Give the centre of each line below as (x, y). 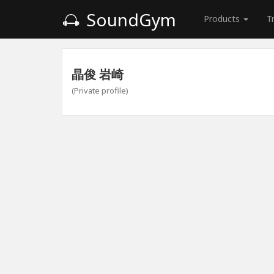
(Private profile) (100, 91)
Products (223, 19)
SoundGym (129, 20)
